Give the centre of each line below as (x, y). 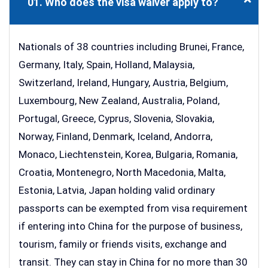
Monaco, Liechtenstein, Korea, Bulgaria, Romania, (128, 155)
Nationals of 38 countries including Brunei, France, (131, 47)
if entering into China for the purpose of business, (130, 226)
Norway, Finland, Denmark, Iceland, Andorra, (115, 137)
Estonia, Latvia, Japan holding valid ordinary (117, 191)
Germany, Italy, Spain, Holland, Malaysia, (106, 65)
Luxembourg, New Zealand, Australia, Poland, (119, 101)
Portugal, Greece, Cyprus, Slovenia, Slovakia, (116, 119)
